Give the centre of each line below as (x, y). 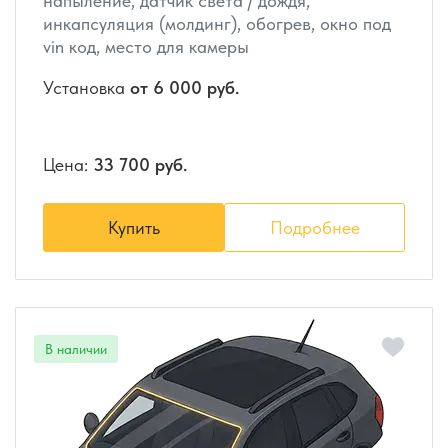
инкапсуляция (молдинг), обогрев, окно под (217, 24)
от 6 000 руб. (184, 88)
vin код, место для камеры (146, 47)
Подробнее (314, 228)
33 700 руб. (140, 165)
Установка (86, 88)
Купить (133, 228)
